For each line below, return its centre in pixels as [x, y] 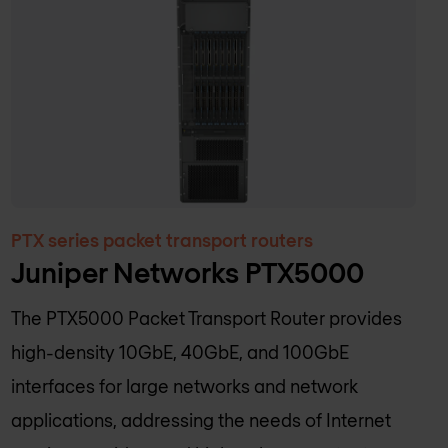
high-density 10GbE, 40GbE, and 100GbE [179, 352]
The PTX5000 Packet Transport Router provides [206, 318]
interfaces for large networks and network [184, 386]
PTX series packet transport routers [161, 240]
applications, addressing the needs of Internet [200, 420]
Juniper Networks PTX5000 [187, 272]
